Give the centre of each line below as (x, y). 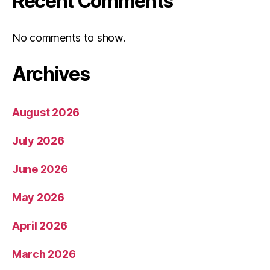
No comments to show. (69, 38)
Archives (51, 74)
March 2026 (44, 254)
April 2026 (40, 226)
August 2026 (46, 113)
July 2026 (38, 141)
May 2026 (38, 198)
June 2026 (40, 169)
